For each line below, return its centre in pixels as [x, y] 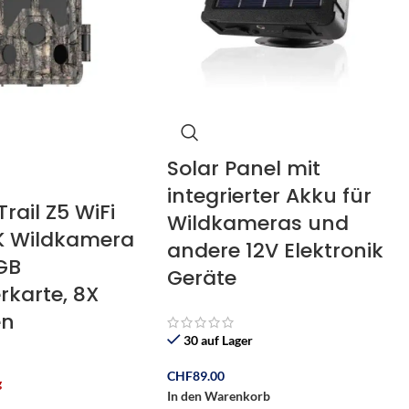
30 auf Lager [219, 340]
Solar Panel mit [244, 169]
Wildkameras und [258, 224]
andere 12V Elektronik [276, 251]
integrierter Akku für [270, 196]
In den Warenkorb [219, 395]
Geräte [202, 278]
